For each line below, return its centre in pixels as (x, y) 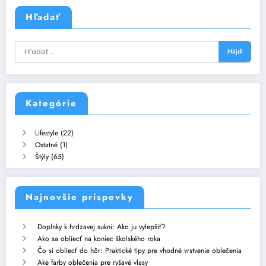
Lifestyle (47, 133)
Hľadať (43, 17)
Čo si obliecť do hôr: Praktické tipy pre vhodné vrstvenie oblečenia (140, 250)
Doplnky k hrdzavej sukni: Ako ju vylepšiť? (102, 227)
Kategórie (51, 104)
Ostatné (46, 145)
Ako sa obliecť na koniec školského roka (99, 238)
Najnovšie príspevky (80, 197)
